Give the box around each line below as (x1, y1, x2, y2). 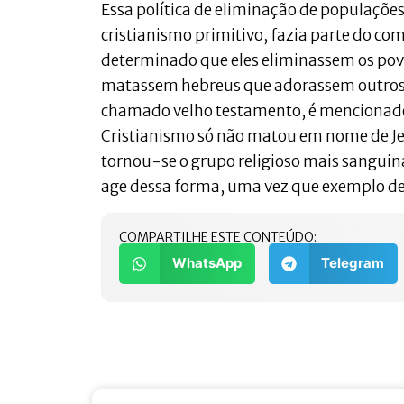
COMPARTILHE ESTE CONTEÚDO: (119, 228, 317, 245)
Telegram (321, 254, 384, 272)
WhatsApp (171, 254, 242, 272)
